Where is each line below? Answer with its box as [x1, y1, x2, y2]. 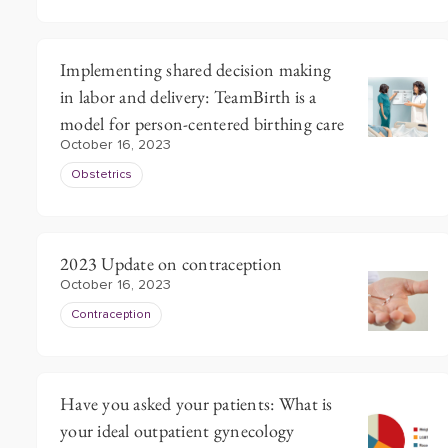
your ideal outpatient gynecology [60, 419, 295, 442]
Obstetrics [71, 169, 132, 181]
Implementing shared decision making [60, 58, 332, 81]
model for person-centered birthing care [60, 112, 345, 135]
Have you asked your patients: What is [60, 392, 333, 415]
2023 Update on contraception [60, 252, 283, 275]
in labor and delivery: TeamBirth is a [60, 85, 317, 108]
